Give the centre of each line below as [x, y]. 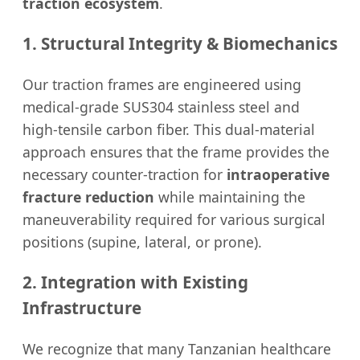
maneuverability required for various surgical [174, 219]
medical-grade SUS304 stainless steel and [161, 106]
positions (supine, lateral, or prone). [142, 241]
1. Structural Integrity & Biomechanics [180, 44]
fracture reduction [88, 196]
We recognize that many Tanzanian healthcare [177, 348]
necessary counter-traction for [125, 174]
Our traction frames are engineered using [162, 84]
